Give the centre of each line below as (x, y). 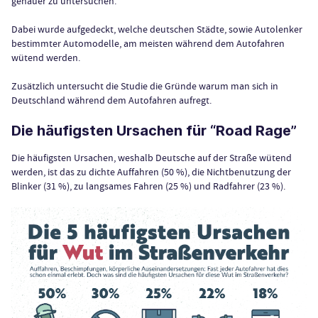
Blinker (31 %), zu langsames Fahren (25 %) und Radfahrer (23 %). (148, 186)
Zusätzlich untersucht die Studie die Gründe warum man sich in (145, 86)
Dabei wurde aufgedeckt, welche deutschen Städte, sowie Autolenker (157, 29)
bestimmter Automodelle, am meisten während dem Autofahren (148, 43)
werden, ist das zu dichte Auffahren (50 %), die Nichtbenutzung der (151, 171)
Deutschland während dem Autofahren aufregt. (111, 100)
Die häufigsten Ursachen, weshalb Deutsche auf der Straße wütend (152, 157)
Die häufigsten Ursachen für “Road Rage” (154, 130)
